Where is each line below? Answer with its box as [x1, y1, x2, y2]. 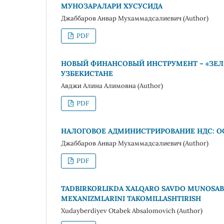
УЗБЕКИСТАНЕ [61, 68, 113, 78]
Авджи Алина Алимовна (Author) [61, 81, 163, 90]
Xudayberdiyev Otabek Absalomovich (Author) [61, 206, 202, 215]
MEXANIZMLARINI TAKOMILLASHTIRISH [61, 193, 201, 203]
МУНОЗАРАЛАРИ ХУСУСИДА [61, 1, 162, 10]
